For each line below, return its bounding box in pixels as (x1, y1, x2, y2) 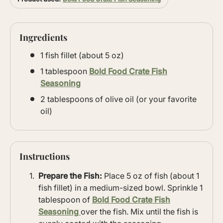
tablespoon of (38, 195, 92, 205)
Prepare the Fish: (38, 171, 102, 181)
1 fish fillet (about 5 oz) (40, 50, 124, 60)
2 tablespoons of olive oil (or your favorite (40, 94, 197, 104)
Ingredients (19, 31, 67, 43)
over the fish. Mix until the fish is (81, 207, 198, 217)
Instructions (19, 150, 70, 162)
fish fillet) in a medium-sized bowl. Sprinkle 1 (38, 183, 203, 193)
